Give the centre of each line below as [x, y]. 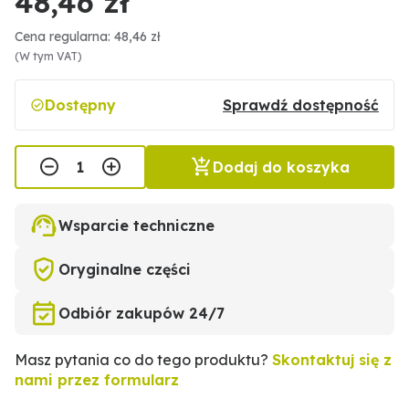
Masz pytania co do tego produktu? [143, 360]
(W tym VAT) [48, 57]
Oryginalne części [125, 270]
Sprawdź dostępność [301, 105]
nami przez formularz [97, 380]
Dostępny [80, 105]
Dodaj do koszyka [281, 168]
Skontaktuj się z [332, 360]
